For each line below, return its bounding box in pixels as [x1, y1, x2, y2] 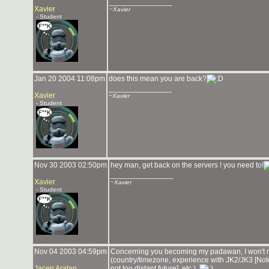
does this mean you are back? [109, 74, 207, 83]
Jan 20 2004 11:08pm [34, 74, 105, 83]
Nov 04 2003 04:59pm [34, 247, 107, 256]
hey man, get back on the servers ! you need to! [110, 161, 264, 169]
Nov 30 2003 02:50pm [34, 161, 107, 169]
